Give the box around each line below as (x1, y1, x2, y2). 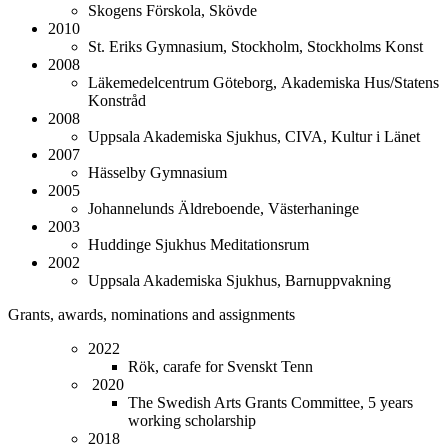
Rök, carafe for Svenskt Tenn (128, 357, 313, 375)
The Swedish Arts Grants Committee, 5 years (128, 393, 413, 411)
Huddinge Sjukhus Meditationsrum (88, 235, 309, 253)
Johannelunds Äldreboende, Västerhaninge (88, 199, 359, 217)
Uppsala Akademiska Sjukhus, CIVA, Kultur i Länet (88, 127, 420, 145)
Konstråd (88, 91, 146, 109)
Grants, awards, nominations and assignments (8, 305, 295, 323)
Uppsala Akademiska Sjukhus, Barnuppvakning (88, 271, 391, 289)
